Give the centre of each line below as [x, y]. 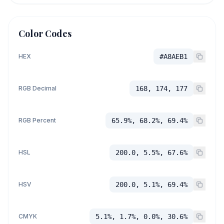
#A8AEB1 [173, 56]
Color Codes [45, 33]
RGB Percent [37, 120]
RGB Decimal [37, 88]
